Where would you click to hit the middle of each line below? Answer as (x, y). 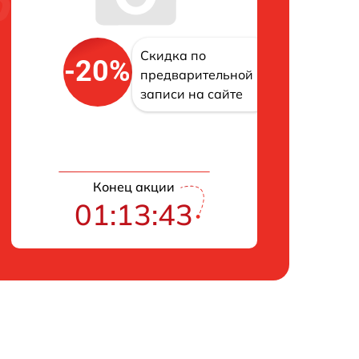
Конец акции (134, 187)
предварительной (196, 74)
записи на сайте (191, 93)
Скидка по (173, 55)
